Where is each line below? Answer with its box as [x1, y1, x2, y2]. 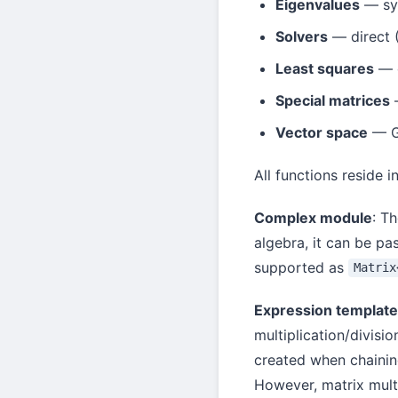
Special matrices [275, 91, 390, 109]
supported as [254, 258, 348, 276]
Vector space [275, 123, 368, 141]
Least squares [275, 59, 374, 77]
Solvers [275, 27, 328, 45]
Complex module [254, 208, 372, 227]
